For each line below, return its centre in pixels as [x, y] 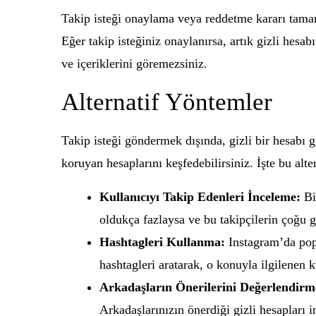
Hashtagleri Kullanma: [162, 242]
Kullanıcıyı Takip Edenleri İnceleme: [200, 196]
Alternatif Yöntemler [167, 102]
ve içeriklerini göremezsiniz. [134, 63]
